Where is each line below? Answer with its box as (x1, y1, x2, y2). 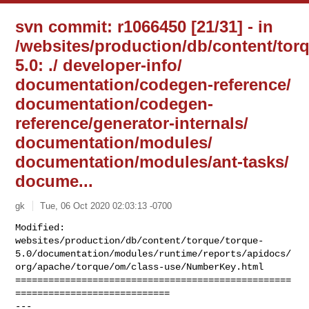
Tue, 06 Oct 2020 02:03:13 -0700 (40, 200, 172, 211)
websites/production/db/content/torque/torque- (15, 235, 264, 246)
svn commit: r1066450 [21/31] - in (15, 17, 274, 36)
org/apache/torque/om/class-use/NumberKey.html (15, 261, 264, 272)
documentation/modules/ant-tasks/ (15, 152, 290, 171)
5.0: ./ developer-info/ (15, 56, 183, 74)
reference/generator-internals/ (15, 114, 249, 132)
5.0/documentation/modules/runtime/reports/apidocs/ (15, 248, 292, 259)
